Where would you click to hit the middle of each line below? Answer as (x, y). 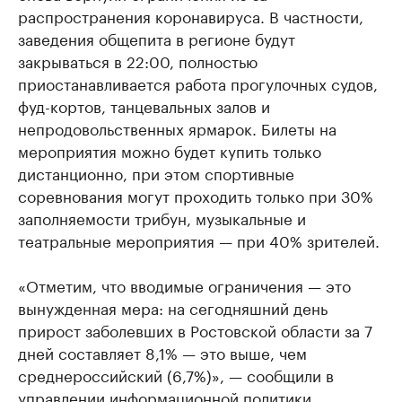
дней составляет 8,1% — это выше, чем (162, 352)
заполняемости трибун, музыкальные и (162, 218)
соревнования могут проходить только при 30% (196, 195)
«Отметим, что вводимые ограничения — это (184, 285)
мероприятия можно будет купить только (170, 150)
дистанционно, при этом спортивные (156, 173)
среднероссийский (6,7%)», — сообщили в (176, 375)
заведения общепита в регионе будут (157, 38)
